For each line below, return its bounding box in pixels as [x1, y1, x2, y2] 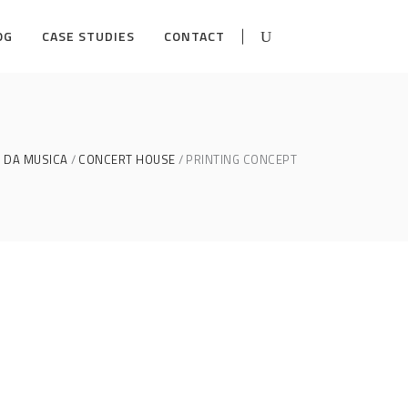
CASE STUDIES [42, 26, 135, 46]
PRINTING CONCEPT [186, 150, 297, 168]
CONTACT [164, 26, 225, 46]
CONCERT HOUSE [78, 150, 176, 168]
